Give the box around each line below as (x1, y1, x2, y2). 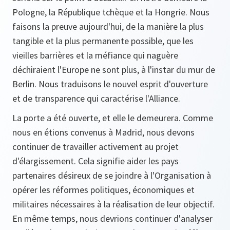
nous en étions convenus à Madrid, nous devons (12, 126, 195, 138)
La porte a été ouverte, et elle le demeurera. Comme (12, 112, 213, 124)
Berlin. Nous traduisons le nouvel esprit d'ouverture (12, 78, 208, 90)
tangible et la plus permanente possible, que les (12, 35, 194, 47)
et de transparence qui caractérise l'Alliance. (12, 92, 180, 104)
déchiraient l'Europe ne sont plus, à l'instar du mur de (12, 64, 215, 75)
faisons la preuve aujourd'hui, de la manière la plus (12, 21, 204, 32)
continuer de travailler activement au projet (12, 141, 179, 152)
